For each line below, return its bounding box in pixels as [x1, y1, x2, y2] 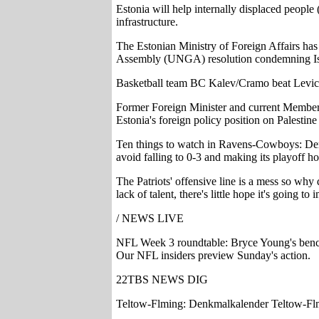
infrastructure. [116, 16, 178, 28]
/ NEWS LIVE [116, 212, 184, 224]
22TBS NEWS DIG [116, 273, 208, 286]
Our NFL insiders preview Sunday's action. [116, 249, 310, 261]
